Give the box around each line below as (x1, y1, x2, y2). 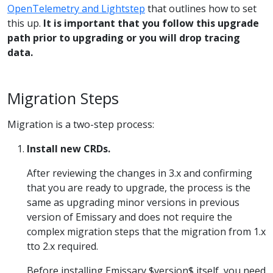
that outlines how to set (145, 1, 257, 15)
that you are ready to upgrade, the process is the (27, 180, 250, 194)
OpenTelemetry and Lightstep (7, 1, 145, 15)
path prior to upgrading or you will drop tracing (7, 30, 240, 44)
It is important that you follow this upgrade (43, 16, 259, 30)
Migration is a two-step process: (7, 117, 154, 131)
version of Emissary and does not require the (27, 210, 232, 224)
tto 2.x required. (27, 239, 98, 253)
